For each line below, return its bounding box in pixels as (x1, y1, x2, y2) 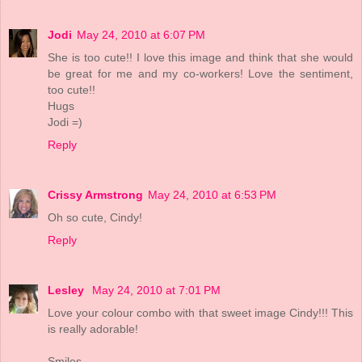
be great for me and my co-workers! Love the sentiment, (48, 67, 353, 81)
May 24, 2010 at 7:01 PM (92, 284, 221, 297)
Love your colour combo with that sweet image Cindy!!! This (48, 306, 353, 320)
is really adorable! (48, 322, 138, 336)
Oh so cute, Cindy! (48, 211, 142, 225)
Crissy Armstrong (48, 188, 143, 202)
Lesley (48, 284, 87, 297)
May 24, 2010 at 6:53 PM (148, 188, 276, 202)
